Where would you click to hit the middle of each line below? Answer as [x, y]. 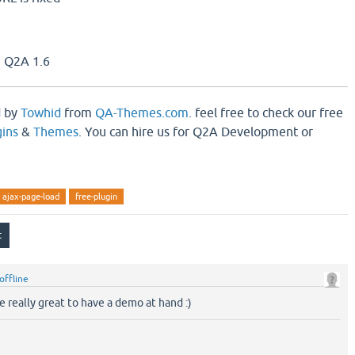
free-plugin [96, 197]
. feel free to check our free [266, 113]
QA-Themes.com [142, 113]
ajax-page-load [31, 197]
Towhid [41, 113]
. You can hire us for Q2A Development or [196, 132]
